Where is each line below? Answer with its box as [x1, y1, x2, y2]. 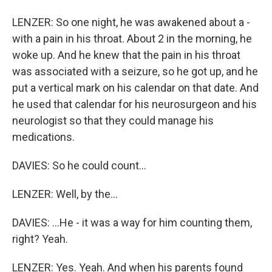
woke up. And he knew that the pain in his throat [12, 49, 240, 61]
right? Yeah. [12, 233, 68, 245]
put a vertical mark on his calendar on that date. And [12, 81, 259, 94]
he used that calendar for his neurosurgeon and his [12, 98, 257, 110]
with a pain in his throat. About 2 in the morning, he [12, 32, 252, 45]
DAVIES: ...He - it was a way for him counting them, [12, 216, 252, 229]
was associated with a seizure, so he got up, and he [12, 65, 258, 78]
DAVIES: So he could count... [12, 159, 146, 172]
